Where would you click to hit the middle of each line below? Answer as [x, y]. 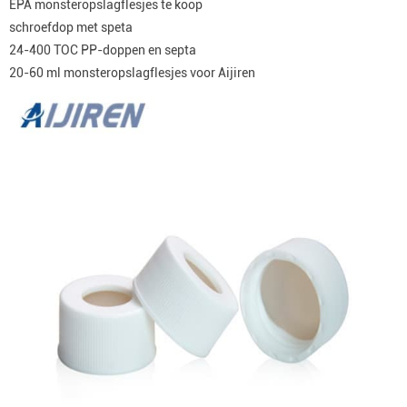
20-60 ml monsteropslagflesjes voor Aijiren [132, 73]
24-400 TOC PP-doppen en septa [103, 50]
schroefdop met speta [71, 27]
